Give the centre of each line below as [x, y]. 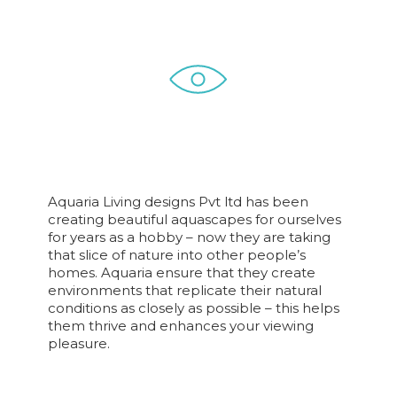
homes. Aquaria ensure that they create [181, 272]
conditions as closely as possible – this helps [193, 307]
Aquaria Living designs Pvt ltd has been [178, 201]
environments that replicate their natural [184, 290]
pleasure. [78, 343]
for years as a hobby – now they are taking [189, 237]
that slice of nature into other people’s [176, 254]
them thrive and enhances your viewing [180, 325]
